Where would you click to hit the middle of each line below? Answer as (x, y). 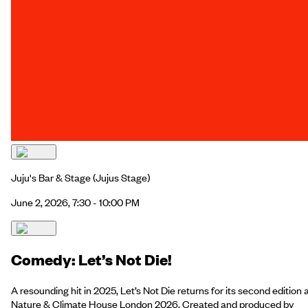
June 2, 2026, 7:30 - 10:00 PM (75, 202)
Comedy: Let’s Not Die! (91, 259)
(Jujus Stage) (121, 178)
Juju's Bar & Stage (51, 178)
